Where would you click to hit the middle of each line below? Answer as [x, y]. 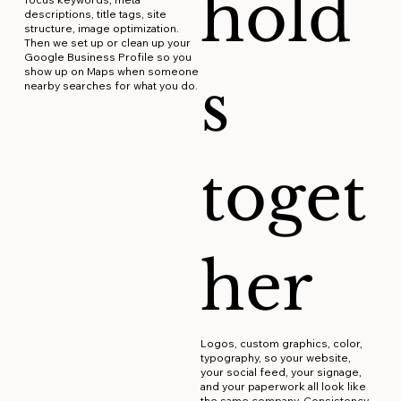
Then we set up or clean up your [108, 43]
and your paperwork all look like [283, 387]
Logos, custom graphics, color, [281, 344]
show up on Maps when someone [112, 72]
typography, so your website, [275, 358]
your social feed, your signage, [281, 372]
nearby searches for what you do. [111, 86]
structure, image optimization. [102, 29]
